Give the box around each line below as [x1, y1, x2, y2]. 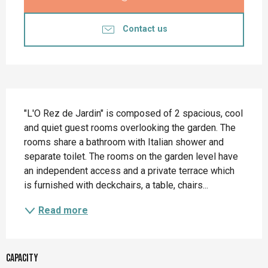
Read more [38, 204, 88, 216]
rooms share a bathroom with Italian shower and [24, 136, 224, 148]
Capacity [6, 251, 38, 264]
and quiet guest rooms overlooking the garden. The [24, 121, 236, 133]
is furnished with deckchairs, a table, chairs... [24, 179, 208, 191]
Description [6, 90, 72, 110]
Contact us [122, 24, 167, 35]
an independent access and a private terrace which [24, 165, 234, 176]
